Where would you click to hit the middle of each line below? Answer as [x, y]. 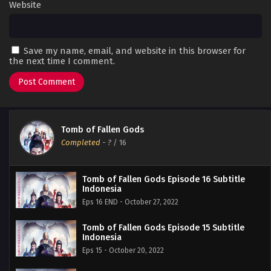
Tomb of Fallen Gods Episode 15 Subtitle [163, 227]
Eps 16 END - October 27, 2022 [130, 202]
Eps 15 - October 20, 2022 [123, 250]
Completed [81, 142]
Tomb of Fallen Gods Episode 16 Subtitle [164, 179]
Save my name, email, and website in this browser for [135, 51]
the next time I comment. [62, 61]
